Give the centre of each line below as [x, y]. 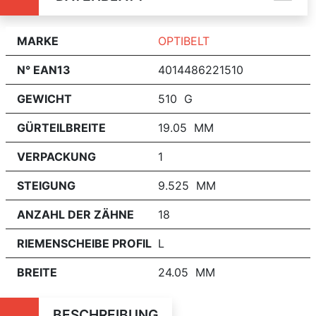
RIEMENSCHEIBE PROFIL [84, 243]
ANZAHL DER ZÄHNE [75, 214]
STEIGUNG [46, 185]
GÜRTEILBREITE [61, 127]
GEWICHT [44, 98]
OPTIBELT [184, 41]
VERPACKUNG [56, 156]
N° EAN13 [44, 69]
